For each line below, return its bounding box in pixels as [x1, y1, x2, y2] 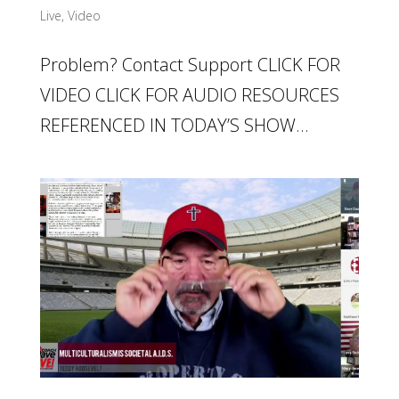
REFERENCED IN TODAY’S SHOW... [39, 113, 309, 138]
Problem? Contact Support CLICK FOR [39, 53, 340, 77]
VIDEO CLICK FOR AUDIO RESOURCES [39, 83, 339, 108]
